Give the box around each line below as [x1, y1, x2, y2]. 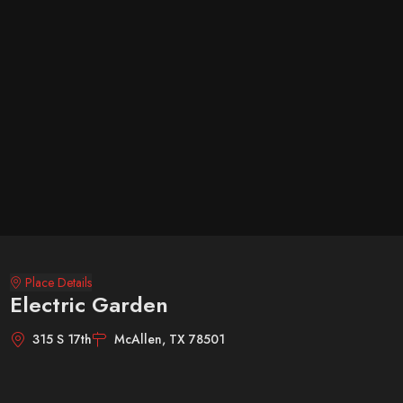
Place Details [25, 273, 92, 291]
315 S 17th [31, 330, 92, 348]
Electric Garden [9, 289, 168, 320]
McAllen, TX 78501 [113, 330, 225, 348]
